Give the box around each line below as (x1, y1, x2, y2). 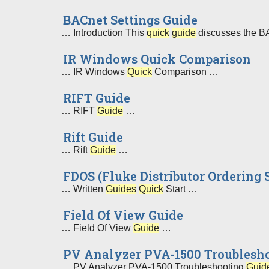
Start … (163, 184, 198, 194)
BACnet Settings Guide (63, 12, 198, 28)
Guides (106, 184, 136, 194)
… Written (61, 184, 106, 194)
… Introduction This (61, 28, 147, 38)
